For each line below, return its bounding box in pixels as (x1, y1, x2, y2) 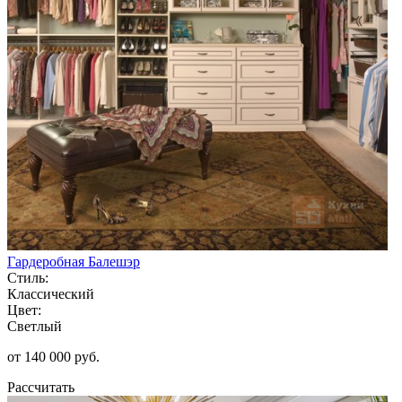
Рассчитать (7, 379, 74, 395)
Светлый (7, 318, 62, 334)
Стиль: (7, 269, 48, 285)
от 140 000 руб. (7, 348, 100, 364)
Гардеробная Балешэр (7, 253, 140, 269)
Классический (7, 285, 94, 301)
